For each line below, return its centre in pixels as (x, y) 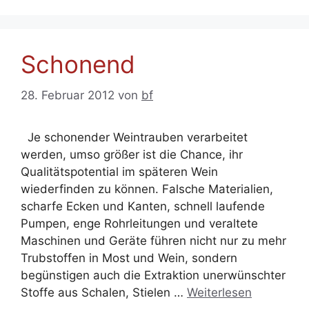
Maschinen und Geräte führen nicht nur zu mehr (153, 240)
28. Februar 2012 (68, 95)
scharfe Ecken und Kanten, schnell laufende (143, 206)
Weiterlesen (219, 292)
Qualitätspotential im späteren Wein (119, 171)
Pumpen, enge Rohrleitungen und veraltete (139, 223)
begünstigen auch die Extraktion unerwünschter (153, 275)
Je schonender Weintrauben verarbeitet (134, 137)
